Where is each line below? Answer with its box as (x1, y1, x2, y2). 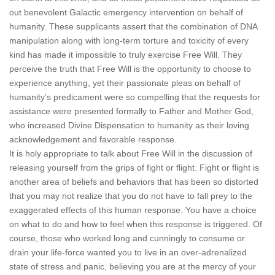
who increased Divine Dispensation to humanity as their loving (9, 120, 249, 130)
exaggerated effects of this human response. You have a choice (9, 205, 257, 215)
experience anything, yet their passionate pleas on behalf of (9, 78, 241, 88)
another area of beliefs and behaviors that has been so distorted (9, 177, 258, 187)
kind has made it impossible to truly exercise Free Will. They (9, 50, 242, 60)
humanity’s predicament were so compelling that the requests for (9, 92, 260, 102)
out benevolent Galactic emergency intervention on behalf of (9, 7, 243, 17)
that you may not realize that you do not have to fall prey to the (9, 191, 252, 201)
